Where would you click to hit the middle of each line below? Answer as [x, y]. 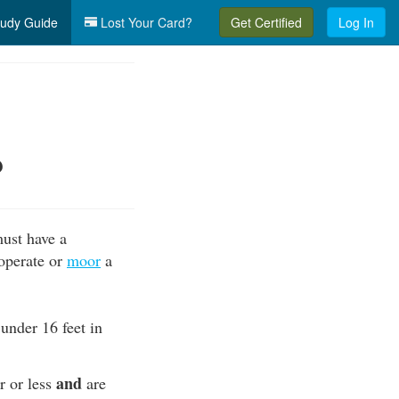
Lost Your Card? [145, 22]
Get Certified [266, 22]
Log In [356, 22]
